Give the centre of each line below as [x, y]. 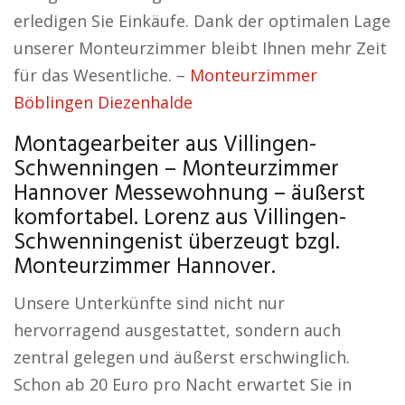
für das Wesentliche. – [102, 75]
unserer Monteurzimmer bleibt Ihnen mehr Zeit [200, 48]
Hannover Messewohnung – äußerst [189, 194]
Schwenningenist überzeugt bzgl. [177, 243]
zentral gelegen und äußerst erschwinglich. [182, 357]
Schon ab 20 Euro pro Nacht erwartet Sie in [183, 384]
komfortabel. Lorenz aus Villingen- [180, 219]
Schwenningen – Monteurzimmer [176, 170]
